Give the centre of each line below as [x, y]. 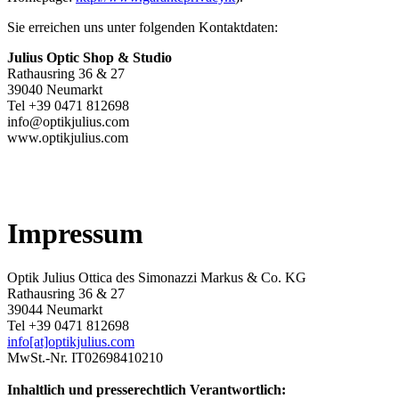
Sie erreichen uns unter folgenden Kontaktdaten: [142, 28]
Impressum [75, 234]
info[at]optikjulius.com [71, 341]
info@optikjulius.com [68, 122]
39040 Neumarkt [55, 90]
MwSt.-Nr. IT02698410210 [87, 357]
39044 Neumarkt [55, 309]
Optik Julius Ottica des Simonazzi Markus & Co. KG [157, 277]
